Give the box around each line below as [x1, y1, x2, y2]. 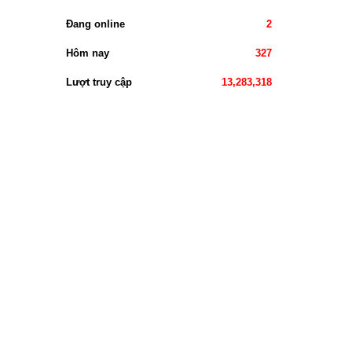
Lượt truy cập [65, 76, 132, 88]
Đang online [65, 18, 125, 30]
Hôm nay [65, 47, 109, 59]
